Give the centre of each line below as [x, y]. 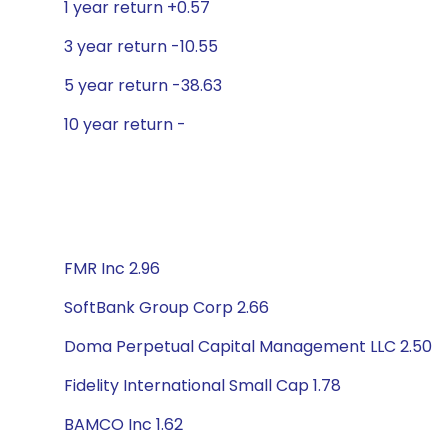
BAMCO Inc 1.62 [123, 424]
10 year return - [125, 124]
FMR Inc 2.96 [112, 268]
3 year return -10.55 [141, 46]
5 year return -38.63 [143, 85]
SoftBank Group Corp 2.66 [166, 307]
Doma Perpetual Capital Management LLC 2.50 [248, 346]
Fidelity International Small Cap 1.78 [202, 385]
